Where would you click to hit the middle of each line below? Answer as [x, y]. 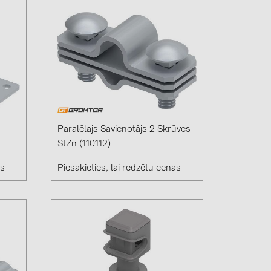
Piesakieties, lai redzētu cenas [119, 169]
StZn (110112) [84, 145]
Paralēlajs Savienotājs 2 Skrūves [124, 130]
